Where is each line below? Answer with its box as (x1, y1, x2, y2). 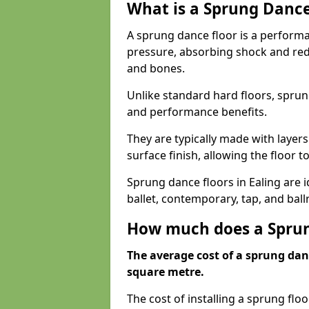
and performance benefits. (127, 104, 270, 119)
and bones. (127, 61, 188, 76)
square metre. (127, 264, 204, 279)
